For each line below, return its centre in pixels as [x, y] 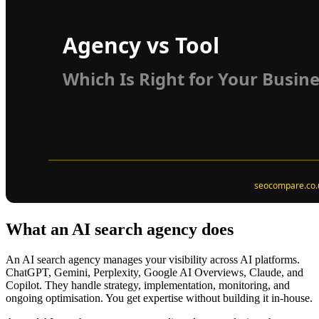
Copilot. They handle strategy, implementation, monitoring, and [148, 285]
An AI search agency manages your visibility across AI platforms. [153, 259]
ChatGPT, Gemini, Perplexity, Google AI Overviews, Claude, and [155, 272]
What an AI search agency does [120, 229]
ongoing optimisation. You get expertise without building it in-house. [159, 298]
